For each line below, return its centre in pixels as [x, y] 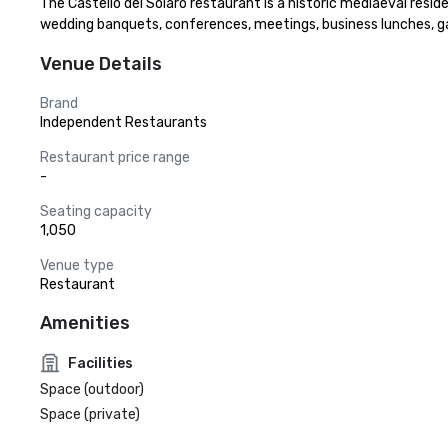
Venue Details [101, 64]
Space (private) [90, 414]
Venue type [77, 265]
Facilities [100, 363]
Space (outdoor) [92, 389]
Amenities [85, 323]
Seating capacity [96, 211]
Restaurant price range [115, 157]
